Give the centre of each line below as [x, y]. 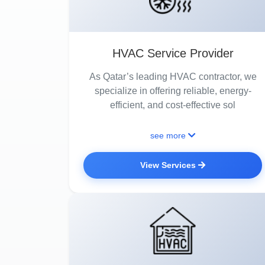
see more [168, 135]
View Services [168, 165]
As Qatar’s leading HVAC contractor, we [173, 77]
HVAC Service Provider [173, 53]
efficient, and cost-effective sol [173, 105]
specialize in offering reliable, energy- [173, 91]
